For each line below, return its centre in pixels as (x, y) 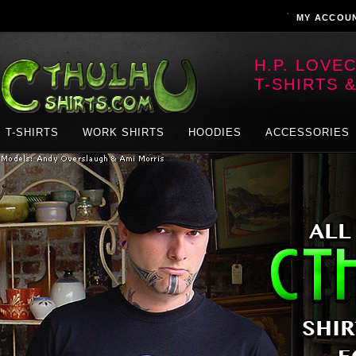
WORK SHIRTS (124, 132)
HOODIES (215, 132)
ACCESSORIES (308, 132)
